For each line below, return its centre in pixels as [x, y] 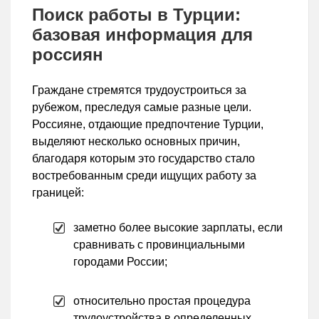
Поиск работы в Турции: [136, 14]
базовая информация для [142, 34]
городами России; [120, 261]
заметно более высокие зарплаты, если [178, 227]
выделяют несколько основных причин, [136, 141]
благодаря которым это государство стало [143, 158]
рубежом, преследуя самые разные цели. [142, 107]
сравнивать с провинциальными [159, 244]
